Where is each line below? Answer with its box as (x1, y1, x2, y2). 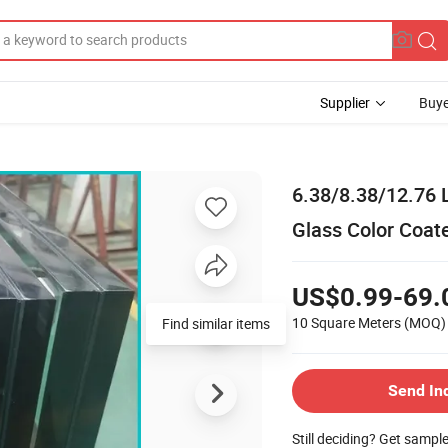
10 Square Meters (292, 312, 401, 332)
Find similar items (162, 313, 270, 333)
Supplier (320, 93, 370, 112)
